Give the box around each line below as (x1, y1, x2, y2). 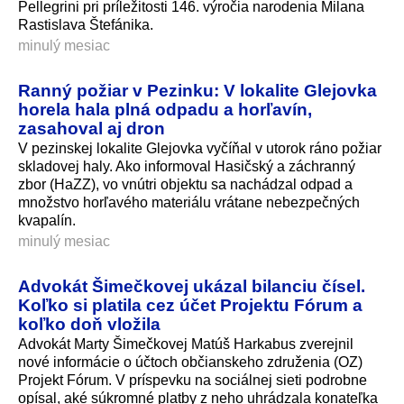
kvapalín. (18, 212, 76, 228)
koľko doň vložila (18, 313, 161, 334)
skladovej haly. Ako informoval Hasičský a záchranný (18, 158, 355, 174)
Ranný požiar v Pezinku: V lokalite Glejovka (18, 79, 377, 100)
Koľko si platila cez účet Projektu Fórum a (18, 294, 363, 315)
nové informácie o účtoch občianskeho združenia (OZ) (18, 353, 363, 370)
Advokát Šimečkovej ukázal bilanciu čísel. (18, 275, 365, 296)
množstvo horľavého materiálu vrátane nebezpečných (18, 194, 360, 210)
